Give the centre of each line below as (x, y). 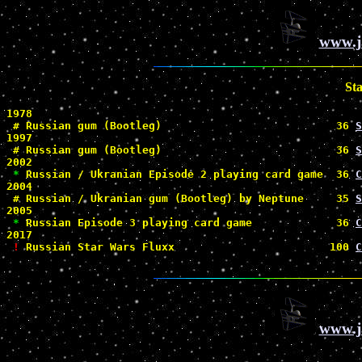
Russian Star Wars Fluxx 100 (187, 246)
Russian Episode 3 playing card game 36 (187, 222)
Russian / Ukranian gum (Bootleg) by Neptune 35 (187, 198)
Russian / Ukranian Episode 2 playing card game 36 (187, 174)
